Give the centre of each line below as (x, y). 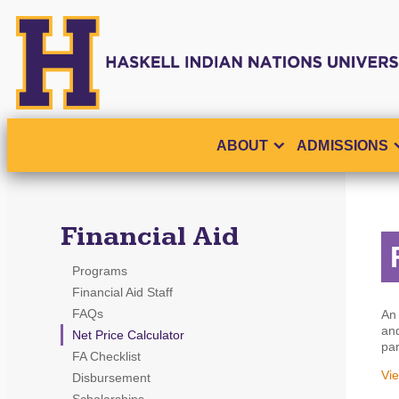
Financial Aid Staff (122, 292)
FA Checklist (106, 356)
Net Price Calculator (128, 334)
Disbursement (111, 377)
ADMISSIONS (343, 145)
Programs (100, 270)
